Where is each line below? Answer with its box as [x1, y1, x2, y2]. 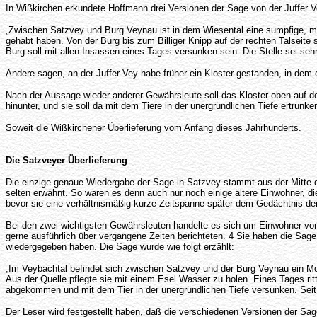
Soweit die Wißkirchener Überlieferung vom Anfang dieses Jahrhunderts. [6, 122, 301, 133]
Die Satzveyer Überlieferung [6, 154, 127, 166]
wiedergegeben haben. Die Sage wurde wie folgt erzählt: [6, 241, 234, 252]
